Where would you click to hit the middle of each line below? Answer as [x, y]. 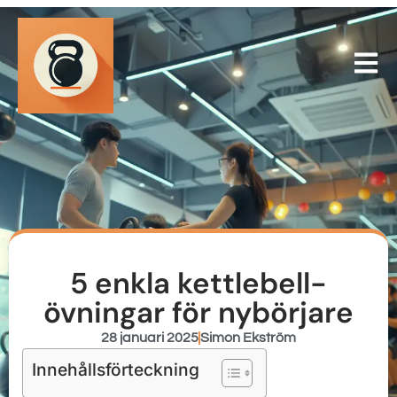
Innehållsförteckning [116, 370]
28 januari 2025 [150, 338]
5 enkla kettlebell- [198, 284]
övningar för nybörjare [198, 313]
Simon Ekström [248, 338]
